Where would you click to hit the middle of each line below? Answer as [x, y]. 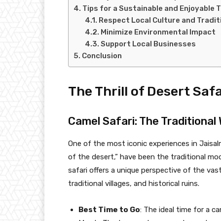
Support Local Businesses [148, 44]
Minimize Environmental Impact [158, 32]
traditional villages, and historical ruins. [134, 183]
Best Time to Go [109, 209]
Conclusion [102, 55]
